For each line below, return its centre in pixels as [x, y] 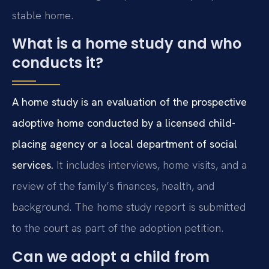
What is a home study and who [127, 44]
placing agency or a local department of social [125, 144]
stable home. [43, 15]
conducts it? [58, 63]
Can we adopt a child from [111, 256]
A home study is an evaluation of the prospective [129, 102]
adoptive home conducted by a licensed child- [124, 123]
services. [33, 165]
